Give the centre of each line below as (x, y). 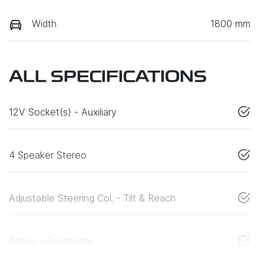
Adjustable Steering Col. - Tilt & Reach (92, 198)
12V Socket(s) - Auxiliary (63, 112)
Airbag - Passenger (51, 241)
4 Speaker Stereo (48, 155)
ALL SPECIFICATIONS (108, 78)
